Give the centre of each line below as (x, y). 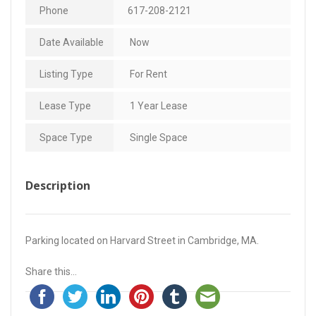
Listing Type (66, 74)
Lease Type (65, 105)
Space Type (66, 137)
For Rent (147, 74)
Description (58, 185)
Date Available (72, 42)
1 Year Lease (158, 105)
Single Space (158, 137)
